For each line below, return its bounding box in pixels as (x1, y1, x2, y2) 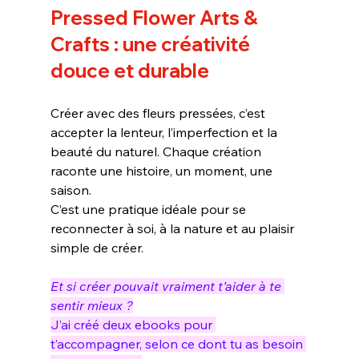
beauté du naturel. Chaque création (50, 143, 264, 160)
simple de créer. (50, 240, 143, 256)
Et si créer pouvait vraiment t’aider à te (50, 278, 284, 295)
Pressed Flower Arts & (50, 6, 262, 30)
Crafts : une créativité (50, 32, 254, 57)
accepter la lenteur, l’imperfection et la (50, 124, 280, 141)
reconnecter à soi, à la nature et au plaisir (50, 220, 297, 237)
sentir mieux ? (50, 297, 133, 314)
